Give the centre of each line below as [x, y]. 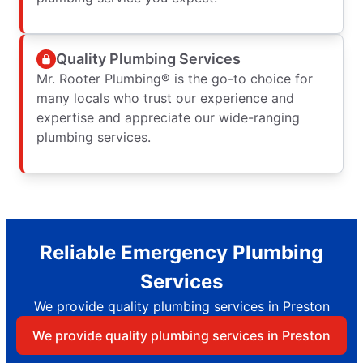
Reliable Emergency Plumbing [181, 253]
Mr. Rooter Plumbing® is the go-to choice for [175, 79]
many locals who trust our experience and [165, 98]
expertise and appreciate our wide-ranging [168, 118]
